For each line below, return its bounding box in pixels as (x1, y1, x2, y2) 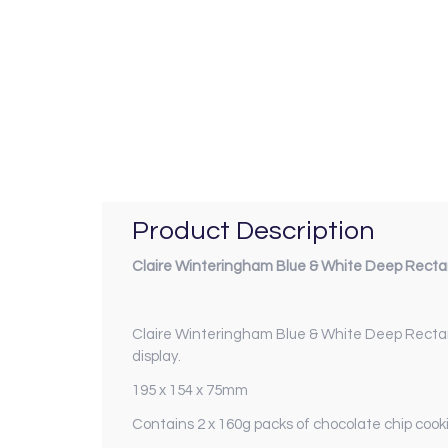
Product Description (132, 217, 375, 246)
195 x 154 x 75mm (132, 382, 248, 398)
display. (132, 348, 181, 364)
